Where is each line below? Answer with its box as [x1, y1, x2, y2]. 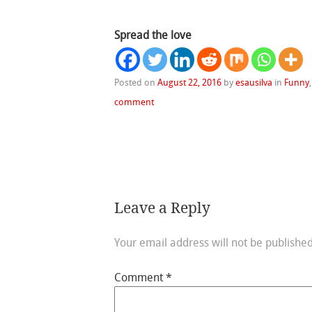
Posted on [114, 77, 158, 88]
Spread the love [114, 28, 192, 42]
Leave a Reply [114, 199, 211, 217]
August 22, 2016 [157, 77, 222, 88]
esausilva [235, 77, 273, 88]
